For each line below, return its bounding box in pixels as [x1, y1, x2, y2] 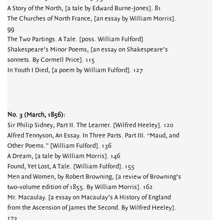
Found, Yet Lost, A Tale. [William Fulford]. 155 [7, 162, 135, 171]
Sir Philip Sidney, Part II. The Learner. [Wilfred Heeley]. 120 [7, 121, 173, 130]
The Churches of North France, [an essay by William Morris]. [7, 14, 176, 23]
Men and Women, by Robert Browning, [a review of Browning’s [7, 172, 181, 181]
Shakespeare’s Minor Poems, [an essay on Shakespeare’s [7, 45, 168, 54]
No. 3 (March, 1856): [7, 110, 65, 119]
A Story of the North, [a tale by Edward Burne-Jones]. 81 [7, 4, 161, 13]
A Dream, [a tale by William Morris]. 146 [7, 152, 120, 161]
